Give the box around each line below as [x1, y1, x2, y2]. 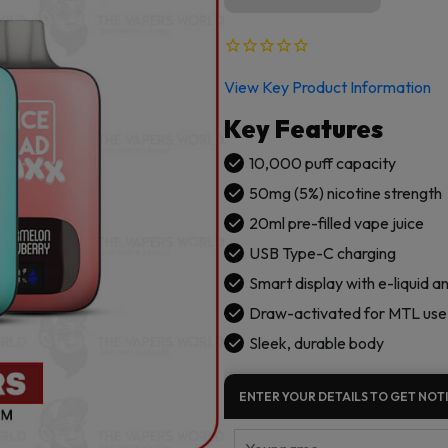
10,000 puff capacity [249, 153, 396, 174]
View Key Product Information [224, 77, 431, 98]
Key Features [224, 113, 383, 146]
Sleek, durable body [249, 333, 384, 354]
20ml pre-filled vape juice [249, 213, 424, 234]
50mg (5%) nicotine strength [249, 183, 442, 204]
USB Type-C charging [249, 243, 396, 264]
